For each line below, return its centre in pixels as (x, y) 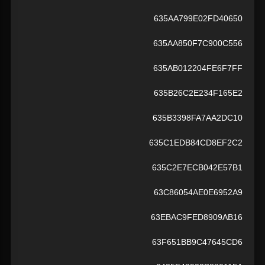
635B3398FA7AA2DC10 (198, 118)
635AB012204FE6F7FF (198, 68)
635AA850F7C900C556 (198, 43)
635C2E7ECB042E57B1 (197, 168)
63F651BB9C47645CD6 (197, 242)
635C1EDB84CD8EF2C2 (196, 143)
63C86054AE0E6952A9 (198, 193)
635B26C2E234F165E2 (198, 93)
